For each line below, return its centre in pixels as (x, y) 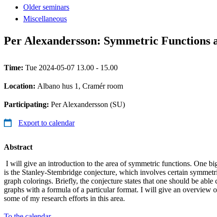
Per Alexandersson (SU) (88, 104)
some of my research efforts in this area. (64, 198)
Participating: (27, 104)
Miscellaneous (45, 18)
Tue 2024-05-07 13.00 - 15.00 (71, 67)
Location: (21, 86)
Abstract (18, 147)
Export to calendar (46, 123)
